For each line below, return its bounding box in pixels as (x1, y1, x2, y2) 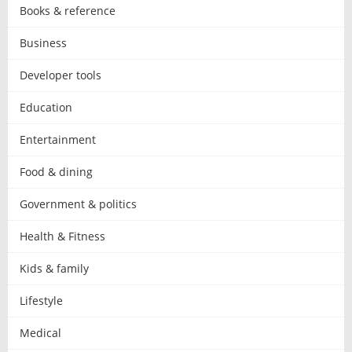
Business (20, 35, 67, 50)
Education (20, 99, 72, 115)
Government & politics (20, 196, 137, 211)
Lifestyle (20, 292, 63, 308)
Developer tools (20, 67, 101, 82)
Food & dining (20, 163, 93, 179)
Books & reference (20, 2, 115, 18)
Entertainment (20, 131, 96, 147)
